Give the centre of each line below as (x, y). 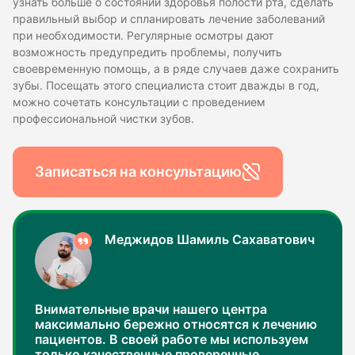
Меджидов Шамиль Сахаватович (210, 239)
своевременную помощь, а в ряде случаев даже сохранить (176, 69)
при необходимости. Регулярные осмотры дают (143, 35)
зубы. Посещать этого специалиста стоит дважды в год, (166, 85)
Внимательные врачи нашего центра (151, 309)
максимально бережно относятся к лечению (176, 324)
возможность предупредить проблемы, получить (147, 52)
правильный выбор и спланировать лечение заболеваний (169, 19)
